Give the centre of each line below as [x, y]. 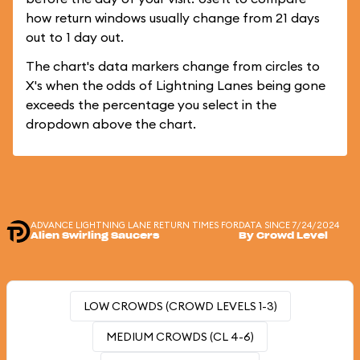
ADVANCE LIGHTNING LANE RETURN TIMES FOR [135, 225]
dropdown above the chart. [111, 124]
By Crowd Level [283, 236]
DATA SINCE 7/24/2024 [289, 225]
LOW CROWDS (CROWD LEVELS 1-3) [180, 306]
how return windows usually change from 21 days [173, 18]
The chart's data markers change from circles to [173, 66]
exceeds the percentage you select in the [151, 104]
